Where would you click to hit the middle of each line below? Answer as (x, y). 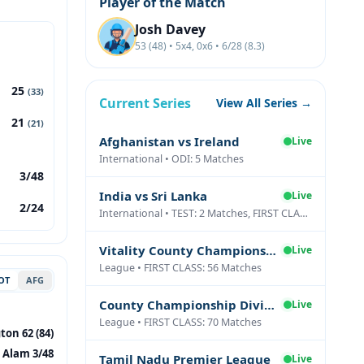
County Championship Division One (269, 305)
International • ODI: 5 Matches (171, 159)
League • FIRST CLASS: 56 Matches (180, 268)
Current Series (145, 103)
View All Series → (264, 103)
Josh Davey (170, 29)
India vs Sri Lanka (153, 196)
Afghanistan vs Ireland (169, 141)
